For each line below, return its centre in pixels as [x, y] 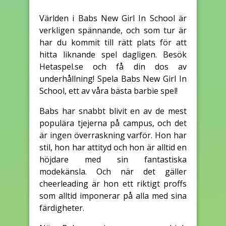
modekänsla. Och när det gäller [113, 171]
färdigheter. [62, 208]
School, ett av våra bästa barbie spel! [108, 91]
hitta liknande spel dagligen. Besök [113, 54]
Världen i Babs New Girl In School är [113, 18]
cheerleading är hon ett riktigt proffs [113, 183]
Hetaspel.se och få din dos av [113, 66]
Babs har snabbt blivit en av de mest [113, 111]
